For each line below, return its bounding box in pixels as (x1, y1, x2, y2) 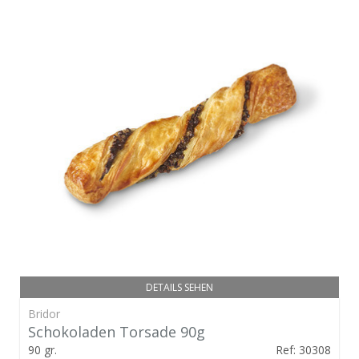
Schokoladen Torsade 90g (28, 321, 205, 341)
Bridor (28, 305, 60, 321)
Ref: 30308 (276, 341, 331, 357)
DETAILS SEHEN (146, 280, 213, 294)
